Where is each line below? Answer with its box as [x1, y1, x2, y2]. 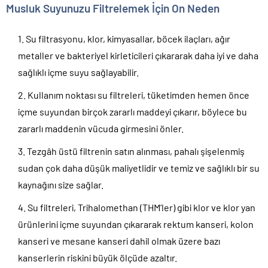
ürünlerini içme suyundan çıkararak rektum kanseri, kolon [18, 218, 254, 230]
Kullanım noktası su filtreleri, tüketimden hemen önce [28, 89, 249, 100]
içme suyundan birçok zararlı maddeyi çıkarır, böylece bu [18, 105, 247, 117]
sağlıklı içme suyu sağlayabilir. [18, 66, 139, 78]
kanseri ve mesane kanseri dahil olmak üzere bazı [18, 234, 220, 246]
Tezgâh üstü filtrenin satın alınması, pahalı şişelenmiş [27, 145, 245, 157]
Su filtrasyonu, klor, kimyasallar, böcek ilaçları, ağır [26, 32, 230, 44]
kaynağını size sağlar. [18, 178, 103, 190]
